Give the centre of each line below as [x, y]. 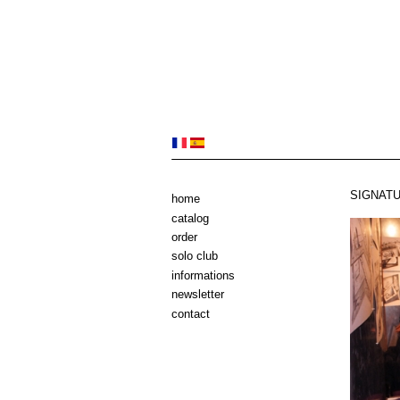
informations [203, 275]
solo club [195, 256]
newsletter [198, 295]
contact [191, 313]
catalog [190, 218]
